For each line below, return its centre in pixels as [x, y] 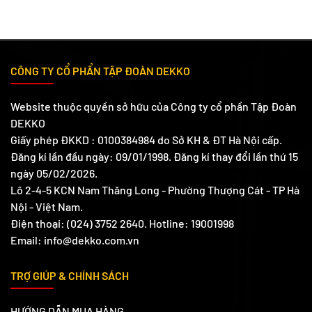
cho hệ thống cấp [52, 13]
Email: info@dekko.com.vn [75, 240]
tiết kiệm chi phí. [51, 58]
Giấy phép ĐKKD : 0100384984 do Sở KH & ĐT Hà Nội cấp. [146, 139]
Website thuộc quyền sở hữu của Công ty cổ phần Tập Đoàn [154, 106]
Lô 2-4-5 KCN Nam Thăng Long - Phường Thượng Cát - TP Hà [155, 189]
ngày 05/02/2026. [54, 173]
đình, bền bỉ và [46, 43]
